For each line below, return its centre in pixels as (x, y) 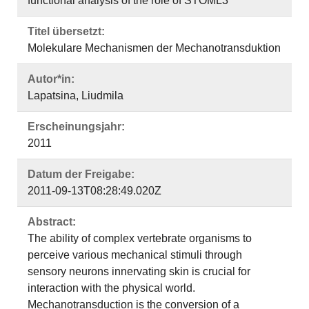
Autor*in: (51, 79)
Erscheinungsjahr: (76, 127)
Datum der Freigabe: (81, 174)
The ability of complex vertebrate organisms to (140, 238)
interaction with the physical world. (111, 288)
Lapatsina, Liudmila (76, 96)
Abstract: (52, 222)
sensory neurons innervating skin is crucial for (139, 271)
